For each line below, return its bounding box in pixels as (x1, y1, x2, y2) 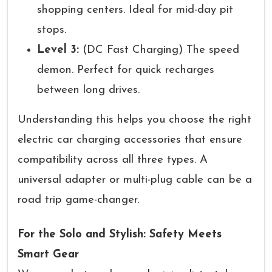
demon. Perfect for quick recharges (37, 64, 214, 76)
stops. (37, 24, 66, 36)
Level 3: (37, 44, 79, 56)
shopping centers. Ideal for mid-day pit (37, 4, 233, 16)
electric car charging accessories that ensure (18, 134, 242, 146)
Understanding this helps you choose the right (18, 114, 251, 126)
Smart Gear (18, 249, 79, 260)
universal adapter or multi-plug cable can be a (18, 174, 252, 186)
